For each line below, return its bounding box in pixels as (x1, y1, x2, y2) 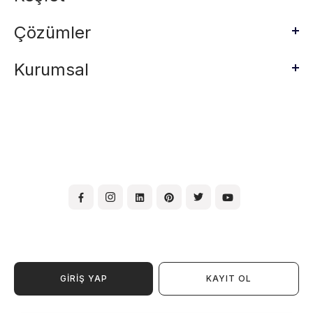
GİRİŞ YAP (59, 272, 108, 284)
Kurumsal (14, 59, 89, 80)
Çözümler (14, 22, 91, 43)
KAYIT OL (206, 272, 252, 284)
